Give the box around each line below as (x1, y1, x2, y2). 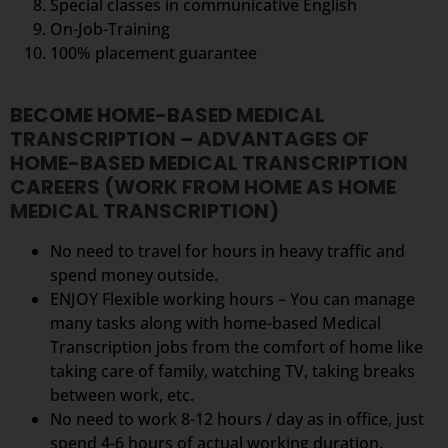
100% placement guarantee (50, 41, 257, 64)
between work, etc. (50, 384, 194, 407)
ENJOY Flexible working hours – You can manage (50, 288, 415, 311)
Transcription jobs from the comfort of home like (50, 336, 423, 359)
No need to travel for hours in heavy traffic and (50, 240, 405, 263)
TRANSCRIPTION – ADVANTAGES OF (10, 125, 369, 154)
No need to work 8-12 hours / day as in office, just (50, 408, 424, 431)
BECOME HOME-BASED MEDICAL (10, 101, 325, 130)
